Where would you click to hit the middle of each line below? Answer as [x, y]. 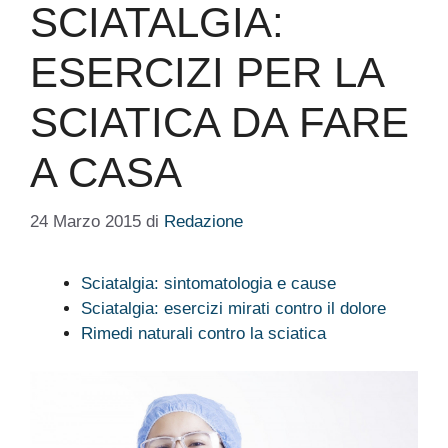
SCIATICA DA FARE [219, 123]
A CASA [106, 173]
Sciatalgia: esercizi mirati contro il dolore [233, 308]
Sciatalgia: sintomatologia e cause [208, 283]
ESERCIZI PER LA [206, 73]
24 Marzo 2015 [85, 221]
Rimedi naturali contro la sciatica [203, 333]
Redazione [203, 221]
